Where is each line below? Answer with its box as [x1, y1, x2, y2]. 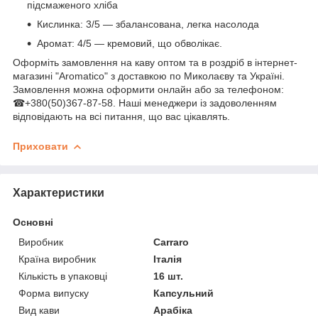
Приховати [13, 140, 68, 152]
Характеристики [13, 186, 104, 199]
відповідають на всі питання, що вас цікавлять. [13, 110, 230, 122]
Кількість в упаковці [18, 270, 107, 282]
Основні [13, 216, 53, 228]
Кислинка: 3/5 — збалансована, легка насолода [37, 18, 259, 30]
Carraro [153, 236, 190, 248]
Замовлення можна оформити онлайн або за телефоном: [13, 83, 284, 95]
